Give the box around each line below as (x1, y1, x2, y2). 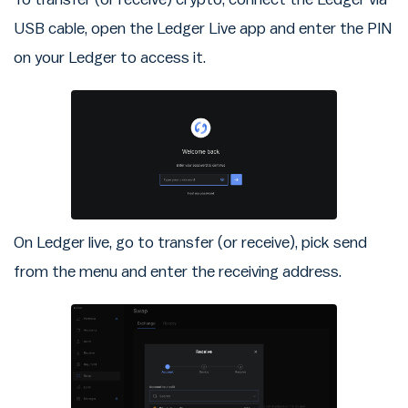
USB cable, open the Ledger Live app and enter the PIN (14, 20, 392, 36)
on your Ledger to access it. (14, 49, 206, 66)
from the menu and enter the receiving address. (14, 263, 342, 280)
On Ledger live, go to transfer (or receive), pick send (14, 234, 367, 250)
